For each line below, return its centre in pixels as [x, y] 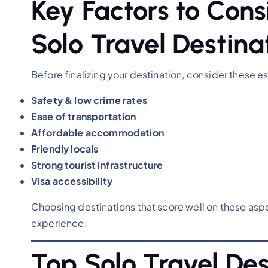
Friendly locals [65, 148]
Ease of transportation [84, 116]
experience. [59, 223]
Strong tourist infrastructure [97, 165]
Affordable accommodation [98, 132]
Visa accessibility [72, 181]
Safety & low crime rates [89, 100]
